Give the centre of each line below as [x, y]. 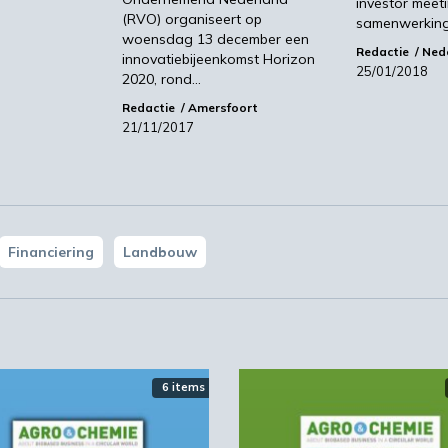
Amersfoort [222, 108]
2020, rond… [161, 79]
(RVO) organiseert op [192, 19]
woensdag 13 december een [215, 39]
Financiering [51, 252]
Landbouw [160, 252]
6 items [183, 387]
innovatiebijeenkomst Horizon [218, 59]
